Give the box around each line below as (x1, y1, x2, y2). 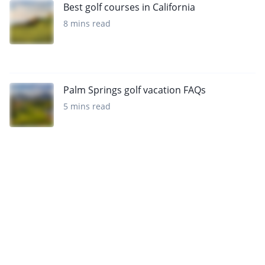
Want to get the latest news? (9, 242, 188, 258)
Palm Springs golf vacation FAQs (63, 83, 206, 96)
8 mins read (63, 17, 111, 29)
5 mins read (63, 100, 111, 112)
